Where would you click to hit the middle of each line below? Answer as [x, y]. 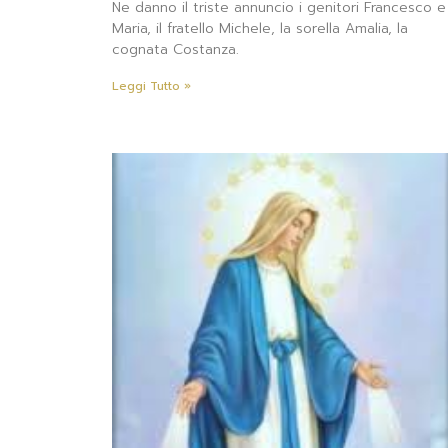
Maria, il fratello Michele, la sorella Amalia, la [260, 29]
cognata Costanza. [175, 50]
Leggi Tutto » [151, 86]
